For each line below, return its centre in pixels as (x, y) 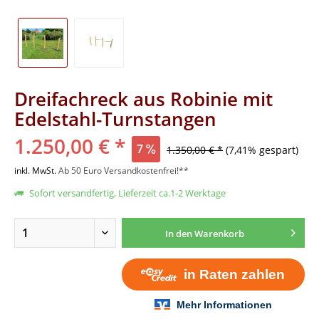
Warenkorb (219, 234)
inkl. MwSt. (36, 171)
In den (178, 234)
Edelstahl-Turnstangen (115, 119)
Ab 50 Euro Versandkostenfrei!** (124, 171)
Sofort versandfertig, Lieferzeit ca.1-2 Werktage (126, 193)
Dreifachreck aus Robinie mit (143, 99)
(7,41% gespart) (262, 150)
